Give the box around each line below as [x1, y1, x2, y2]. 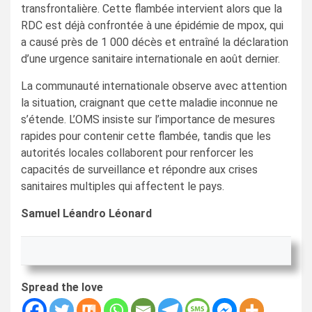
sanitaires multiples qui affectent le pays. [21, 179, 224, 193]
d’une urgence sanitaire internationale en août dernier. [21, 52, 280, 65]
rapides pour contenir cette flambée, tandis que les [21, 129, 271, 143]
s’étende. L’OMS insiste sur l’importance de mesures [21, 112, 275, 126]
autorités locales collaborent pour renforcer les [21, 146, 253, 159]
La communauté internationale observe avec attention [21, 79, 287, 93]
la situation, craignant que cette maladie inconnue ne [21, 95, 278, 109]
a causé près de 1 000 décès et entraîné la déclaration [21, 35, 288, 49]
